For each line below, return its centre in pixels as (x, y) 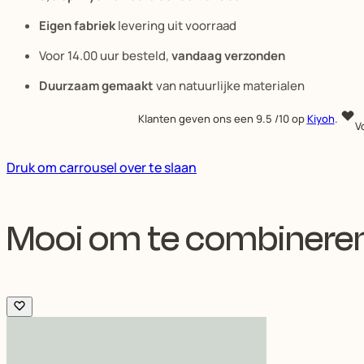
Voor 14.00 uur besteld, (105, 55)
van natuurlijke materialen (229, 85)
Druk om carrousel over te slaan (102, 167)
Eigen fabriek (77, 25)
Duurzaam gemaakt (96, 85)
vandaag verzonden (228, 55)
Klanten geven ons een (197, 118)
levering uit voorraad (176, 25)
